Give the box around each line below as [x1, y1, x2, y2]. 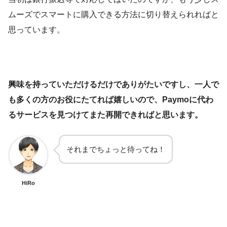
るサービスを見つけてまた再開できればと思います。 [8, 110, 203, 119]
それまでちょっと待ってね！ [66, 145, 165, 154]
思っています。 [8, 25, 65, 34]
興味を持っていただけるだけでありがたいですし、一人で [8, 80, 219, 89]
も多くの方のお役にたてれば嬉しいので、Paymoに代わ [8, 95, 213, 104]
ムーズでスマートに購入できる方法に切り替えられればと [8, 10, 219, 19]
